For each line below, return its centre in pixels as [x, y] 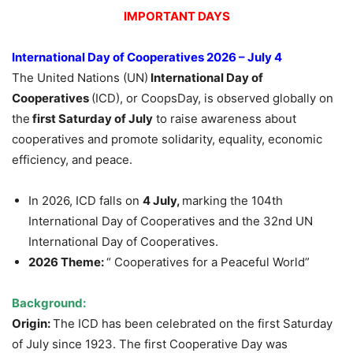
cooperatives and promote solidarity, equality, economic [167, 139]
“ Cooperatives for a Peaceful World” [208, 262]
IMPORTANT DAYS [176, 17]
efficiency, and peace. [72, 160]
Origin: [32, 324]
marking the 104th [232, 201]
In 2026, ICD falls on [85, 201]
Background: [49, 303]
